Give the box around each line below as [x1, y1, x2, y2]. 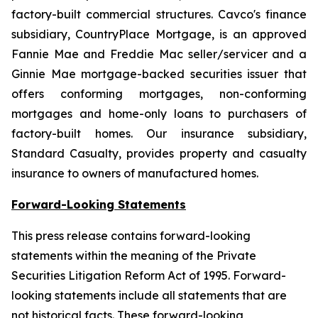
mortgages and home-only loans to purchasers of [11, 106, 307, 121]
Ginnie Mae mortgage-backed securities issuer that [11, 67, 307, 81]
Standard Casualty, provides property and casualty [11, 146, 307, 160]
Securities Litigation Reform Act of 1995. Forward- [11, 268, 286, 283]
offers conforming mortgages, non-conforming [11, 87, 307, 101]
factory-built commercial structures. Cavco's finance [11, 7, 307, 21]
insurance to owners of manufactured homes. [11, 166, 258, 180]
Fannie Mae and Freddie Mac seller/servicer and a [11, 47, 307, 61]
